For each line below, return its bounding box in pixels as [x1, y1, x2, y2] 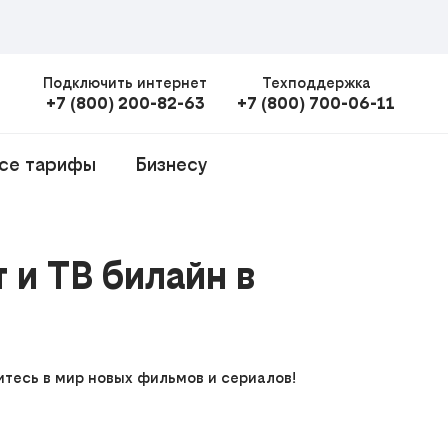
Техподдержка [261, 74, 371, 91]
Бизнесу [136, 154, 207, 175]
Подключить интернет [43, 74, 207, 91]
